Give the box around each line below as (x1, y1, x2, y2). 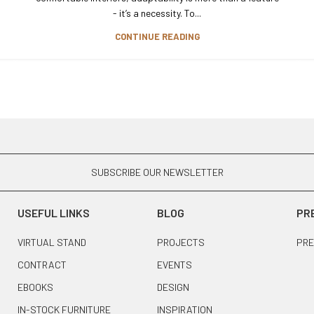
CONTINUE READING (114, 31, 200, 42)
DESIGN (156, 280, 189, 293)
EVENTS (156, 258, 192, 271)
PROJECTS (156, 235, 205, 248)
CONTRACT (18, 258, 67, 271)
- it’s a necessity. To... (113, 7, 201, 19)
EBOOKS (18, 280, 54, 293)
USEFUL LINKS (18, 205, 90, 219)
